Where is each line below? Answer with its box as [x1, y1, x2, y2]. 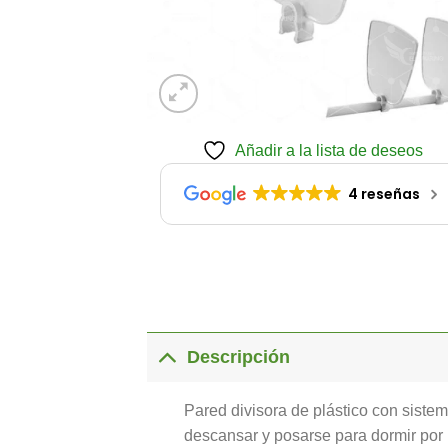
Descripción [187, 347, 291, 368]
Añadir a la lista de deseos [234, 141, 423, 159]
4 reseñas [347, 183, 420, 204]
